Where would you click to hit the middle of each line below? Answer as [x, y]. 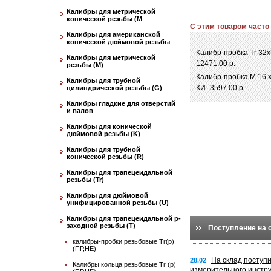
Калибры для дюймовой [107, 195]
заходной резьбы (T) [101, 226]
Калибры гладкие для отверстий [121, 103]
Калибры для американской [113, 34]
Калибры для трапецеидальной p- [124, 218]
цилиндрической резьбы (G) [114, 88]
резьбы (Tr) [85, 180]
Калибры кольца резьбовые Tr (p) [124, 264]
